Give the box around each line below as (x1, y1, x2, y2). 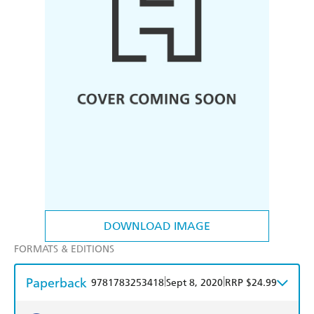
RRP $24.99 (225, 277, 277, 289)
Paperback (26, 275, 87, 292)
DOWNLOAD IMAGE (104, 219, 210, 233)
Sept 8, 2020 (166, 277, 223, 289)
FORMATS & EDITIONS (14, 243, 114, 256)
